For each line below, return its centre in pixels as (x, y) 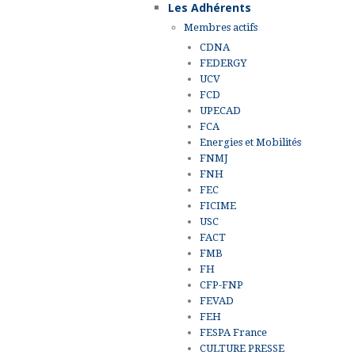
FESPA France (233, 332)
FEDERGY (223, 63)
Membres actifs (221, 27)
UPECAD (220, 110)
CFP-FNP (221, 284)
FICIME (218, 205)
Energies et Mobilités (250, 142)
